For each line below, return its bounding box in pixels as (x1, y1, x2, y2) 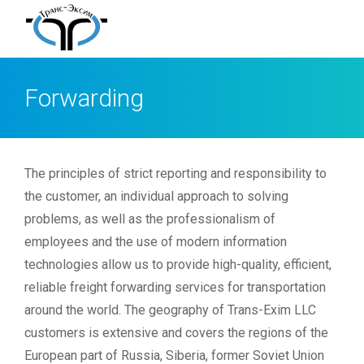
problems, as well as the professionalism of (24, 211, 275, 227)
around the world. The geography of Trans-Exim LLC (24, 302, 316, 318)
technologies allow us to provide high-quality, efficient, (24, 257, 331, 272)
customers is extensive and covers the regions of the (24, 325, 328, 340)
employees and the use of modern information (24, 234, 287, 249)
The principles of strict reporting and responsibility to (24, 166, 327, 181)
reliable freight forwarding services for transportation (24, 279, 326, 295)
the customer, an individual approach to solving (24, 188, 288, 204)
